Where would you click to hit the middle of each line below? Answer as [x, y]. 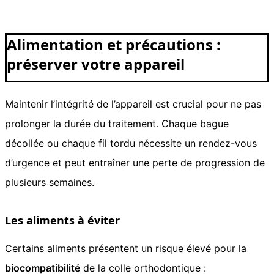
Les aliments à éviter [62, 220]
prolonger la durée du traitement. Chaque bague [117, 123]
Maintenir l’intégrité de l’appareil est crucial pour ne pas [133, 104]
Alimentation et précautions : [114, 44]
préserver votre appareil [96, 64]
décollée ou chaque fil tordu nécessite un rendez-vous [131, 143]
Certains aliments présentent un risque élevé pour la [126, 248]
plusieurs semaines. [50, 182]
